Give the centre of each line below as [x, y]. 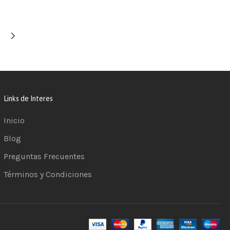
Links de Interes [28, 98]
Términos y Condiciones [47, 174]
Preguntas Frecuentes [44, 156]
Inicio [14, 120]
